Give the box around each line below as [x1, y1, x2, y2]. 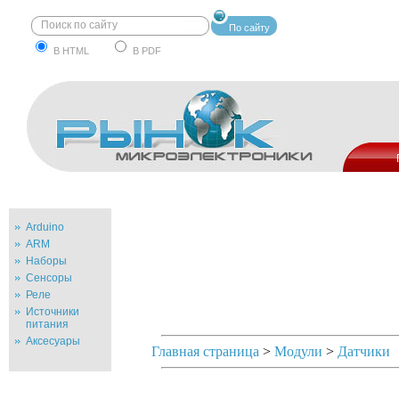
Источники [26, 305, 79, 318]
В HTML [53, 45, 89, 56]
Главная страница [151, 344, 259, 359]
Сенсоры [26, 272, 72, 284]
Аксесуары [26, 335, 80, 347]
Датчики [338, 344, 390, 359]
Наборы [26, 255, 67, 267]
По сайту [229, 22, 270, 33]
